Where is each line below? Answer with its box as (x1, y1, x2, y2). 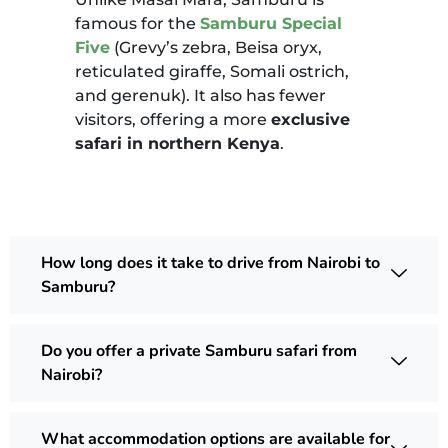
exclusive (271, 109, 350, 129)
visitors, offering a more (75, 109, 271, 129)
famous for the (75, 13, 200, 33)
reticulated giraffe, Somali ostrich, (75, 61, 349, 81)
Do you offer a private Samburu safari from (41, 339, 357, 362)
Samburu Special (200, 13, 342, 33)
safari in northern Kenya (75, 133, 280, 153)
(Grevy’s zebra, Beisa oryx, (110, 37, 322, 57)
